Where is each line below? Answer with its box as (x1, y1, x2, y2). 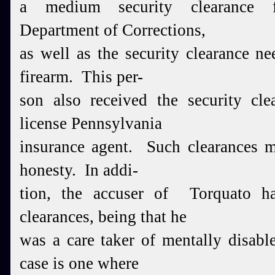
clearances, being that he (20, 207, 187, 226)
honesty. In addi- (20, 161, 138, 179)
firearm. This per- (20, 68, 143, 86)
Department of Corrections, (20, 21, 206, 39)
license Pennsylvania (20, 114, 162, 133)
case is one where (20, 254, 139, 273)
